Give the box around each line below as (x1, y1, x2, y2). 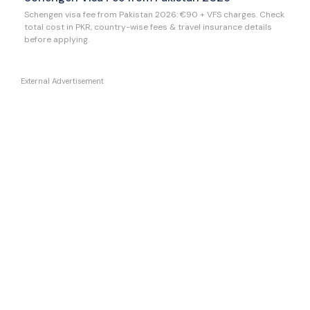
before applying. (24, 33, 89, 45)
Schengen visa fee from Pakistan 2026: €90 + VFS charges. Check (24, 8, 284, 20)
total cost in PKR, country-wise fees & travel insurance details (24, 21, 272, 33)
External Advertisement (21, 75, 104, 86)
